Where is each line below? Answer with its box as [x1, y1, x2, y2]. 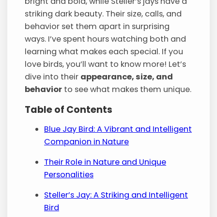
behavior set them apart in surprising [25, 21, 170, 32]
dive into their [25, 71, 81, 83]
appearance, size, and [80, 71, 173, 83]
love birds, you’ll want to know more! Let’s [25, 59, 186, 70]
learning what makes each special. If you [25, 46, 184, 58]
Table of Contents [25, 103, 113, 116]
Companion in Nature [44, 136, 129, 147]
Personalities [44, 169, 94, 180]
